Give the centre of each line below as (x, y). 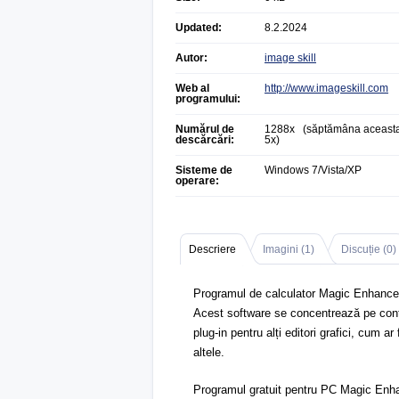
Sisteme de (204, 170)
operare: (197, 181)
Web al (192, 88)
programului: (208, 99)
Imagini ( (284, 249)
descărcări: (205, 140)
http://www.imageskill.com (326, 88)
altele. (209, 352)
